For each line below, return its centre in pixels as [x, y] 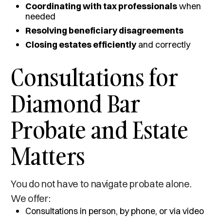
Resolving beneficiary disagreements [105, 30]
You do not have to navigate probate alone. [101, 183]
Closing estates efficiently [81, 44]
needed [41, 16]
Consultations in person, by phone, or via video [115, 211]
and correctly [163, 44]
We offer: [31, 198]
